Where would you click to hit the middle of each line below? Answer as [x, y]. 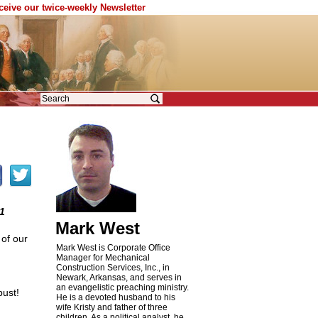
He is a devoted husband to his [115, 297]
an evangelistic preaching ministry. [122, 287]
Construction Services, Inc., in [113, 268]
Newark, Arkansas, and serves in [119, 278]
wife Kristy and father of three [111, 307]
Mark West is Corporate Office [113, 248]
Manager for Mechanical [103, 258]
